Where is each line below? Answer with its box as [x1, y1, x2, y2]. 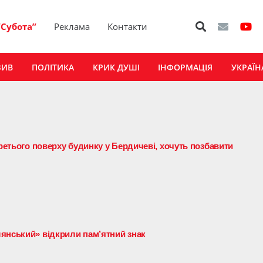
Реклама [54, 21, 90, 32]
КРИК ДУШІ [92, 61, 140, 73]
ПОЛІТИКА [31, 61, 74, 73]
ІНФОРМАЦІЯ [158, 61, 213, 73]
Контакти [107, 21, 148, 32]
